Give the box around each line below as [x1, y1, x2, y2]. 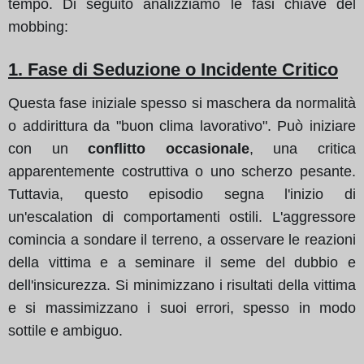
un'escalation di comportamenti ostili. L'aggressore [8, 208, 356, 225]
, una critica [249, 140, 357, 157]
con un [8, 140, 89, 157]
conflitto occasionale [88, 140, 249, 157]
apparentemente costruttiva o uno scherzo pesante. [8, 162, 356, 180]
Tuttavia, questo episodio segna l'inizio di [8, 185, 356, 202]
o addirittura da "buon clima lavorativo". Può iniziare [8, 117, 356, 134]
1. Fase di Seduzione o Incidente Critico [8, 58, 338, 80]
